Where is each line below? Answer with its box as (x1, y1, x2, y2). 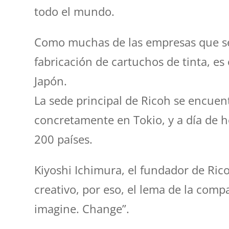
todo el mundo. (34, 3, 115, 19)
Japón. (34, 73, 67, 88)
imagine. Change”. (34, 200, 130, 216)
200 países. (34, 131, 93, 147)
